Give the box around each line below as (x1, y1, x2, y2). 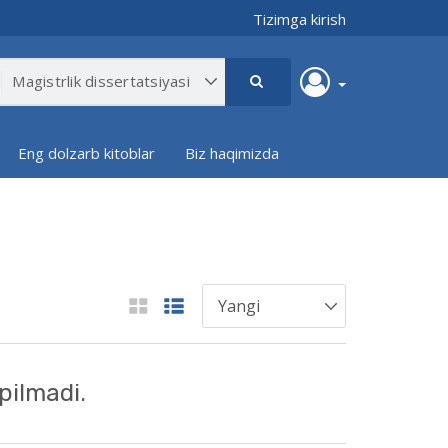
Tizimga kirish (253, 9, 346, 30)
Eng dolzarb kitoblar (18, 143, 155, 164)
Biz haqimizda (185, 143, 279, 164)
